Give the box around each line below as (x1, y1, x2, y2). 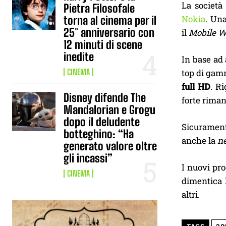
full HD (182, 80, 210, 92)
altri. (182, 188, 200, 200)
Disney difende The (64, 91, 146, 104)
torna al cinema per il (64, 14, 157, 27)
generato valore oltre (64, 139, 157, 153)
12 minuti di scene (64, 38, 143, 51)
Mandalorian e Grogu (64, 103, 156, 117)
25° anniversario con (64, 26, 155, 39)
